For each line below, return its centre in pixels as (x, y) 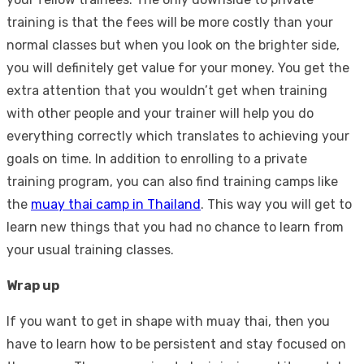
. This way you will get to (276, 204)
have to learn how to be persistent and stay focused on (176, 344)
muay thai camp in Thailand (116, 204)
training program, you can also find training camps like (172, 181)
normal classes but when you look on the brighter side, (173, 45)
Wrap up (33, 285)
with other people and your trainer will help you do (160, 113)
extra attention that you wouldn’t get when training (167, 90)
